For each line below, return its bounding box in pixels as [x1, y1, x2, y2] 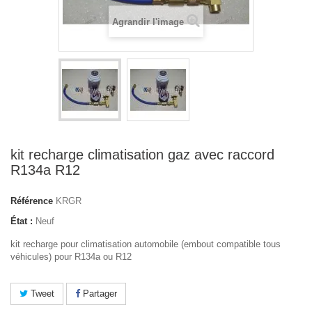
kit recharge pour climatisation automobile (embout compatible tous [10, 239, 281, 249]
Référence [10, 196, 53, 206]
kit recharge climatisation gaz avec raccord [10, 147, 274, 162]
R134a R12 [10, 162, 80, 178]
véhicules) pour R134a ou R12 [10, 251, 132, 262]
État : [10, 216, 33, 226]
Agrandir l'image [112, 17, 184, 27]
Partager [80, 288, 117, 299]
